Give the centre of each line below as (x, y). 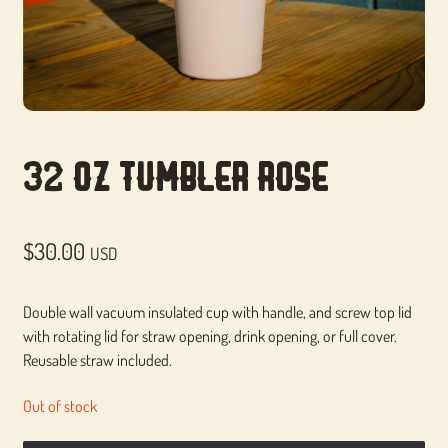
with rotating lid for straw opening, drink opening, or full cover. (209, 335)
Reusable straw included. (97, 359)
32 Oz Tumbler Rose (175, 177)
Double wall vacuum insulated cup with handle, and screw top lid (217, 311)
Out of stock (59, 406)
